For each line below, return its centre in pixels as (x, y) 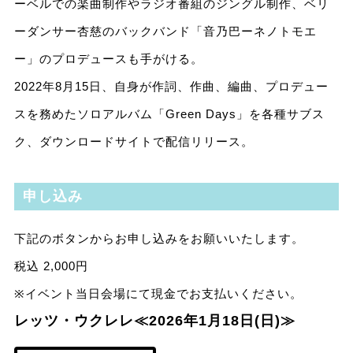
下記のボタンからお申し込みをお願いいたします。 (159, 239)
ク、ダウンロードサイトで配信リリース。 (134, 142)
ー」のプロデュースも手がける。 (108, 59)
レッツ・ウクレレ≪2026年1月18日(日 (144, 321)
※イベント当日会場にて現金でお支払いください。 (158, 294)
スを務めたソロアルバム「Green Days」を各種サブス (169, 114)
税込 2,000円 (51, 266)
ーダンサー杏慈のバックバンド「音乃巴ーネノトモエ (165, 32)
